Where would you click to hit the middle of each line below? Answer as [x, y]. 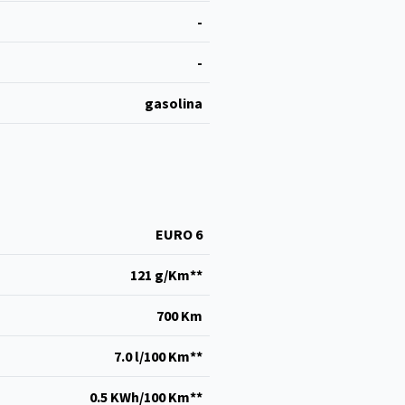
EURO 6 [179, 234]
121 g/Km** [166, 275]
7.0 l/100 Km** [158, 356]
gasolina [174, 103]
